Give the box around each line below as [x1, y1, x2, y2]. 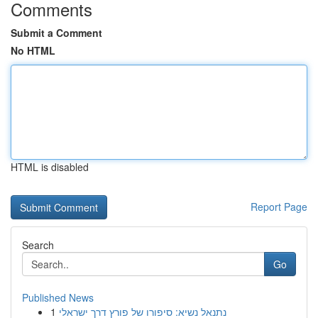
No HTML [11, 43, 55, 57]
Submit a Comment [11, 26, 102, 40]
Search [22, 238, 54, 252]
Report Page [251, 199, 307, 214]
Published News [22, 290, 94, 305]
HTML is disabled [11, 160, 89, 174]
